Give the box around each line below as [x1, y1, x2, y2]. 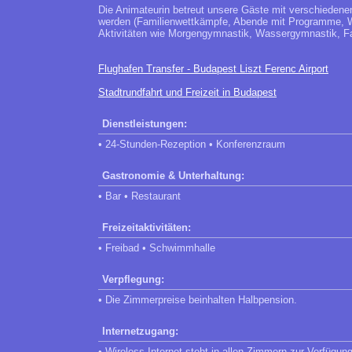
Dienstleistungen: [102, 118, 187, 130]
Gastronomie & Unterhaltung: [102, 170, 244, 181]
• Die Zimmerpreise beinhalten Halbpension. [98, 294, 297, 306]
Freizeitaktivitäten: [102, 222, 191, 233]
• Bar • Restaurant [98, 190, 181, 202]
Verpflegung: [102, 273, 164, 285]
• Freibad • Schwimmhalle [98, 242, 215, 254]
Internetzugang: [102, 325, 178, 337]
